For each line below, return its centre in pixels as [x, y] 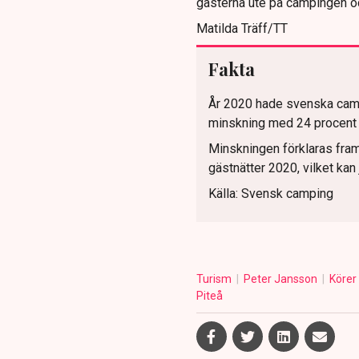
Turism [215, 279]
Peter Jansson [281, 279]
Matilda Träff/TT [242, 29]
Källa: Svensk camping [270, 194]
